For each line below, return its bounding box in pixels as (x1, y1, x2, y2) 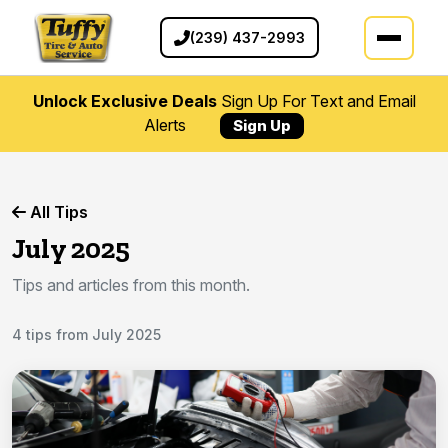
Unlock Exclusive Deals (32, 91, 217, 112)
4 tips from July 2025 (12, 326, 161, 344)
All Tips (26, 202, 88, 223)
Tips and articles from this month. (12, 275, 250, 296)
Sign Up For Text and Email (216, 91, 416, 112)
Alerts (144, 115, 190, 136)
